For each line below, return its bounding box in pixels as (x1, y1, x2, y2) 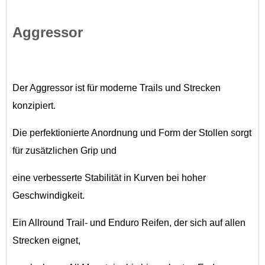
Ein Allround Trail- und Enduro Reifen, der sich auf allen (12, 218, 245, 228)
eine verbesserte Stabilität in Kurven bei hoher (12, 173, 206, 183)
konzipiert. (12, 101, 56, 111)
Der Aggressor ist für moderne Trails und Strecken (12, 83, 221, 93)
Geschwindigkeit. (12, 190, 85, 201)
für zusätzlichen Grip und (12, 146, 117, 156)
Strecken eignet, (12, 235, 80, 245)
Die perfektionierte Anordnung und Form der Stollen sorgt (12, 128, 251, 138)
